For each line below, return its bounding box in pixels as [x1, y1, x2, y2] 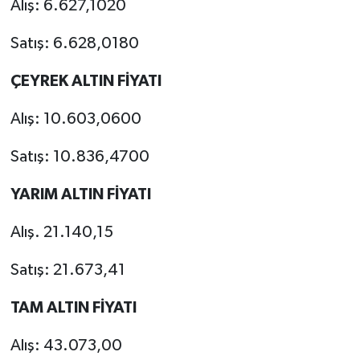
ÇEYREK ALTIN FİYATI [10, 73, 162, 90]
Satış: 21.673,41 [10, 262, 125, 279]
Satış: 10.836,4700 [10, 149, 149, 166]
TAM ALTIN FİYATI [10, 300, 137, 317]
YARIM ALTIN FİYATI [10, 186, 151, 203]
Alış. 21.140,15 [10, 224, 113, 241]
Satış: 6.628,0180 [10, 35, 139, 52]
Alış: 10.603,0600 [10, 111, 141, 128]
